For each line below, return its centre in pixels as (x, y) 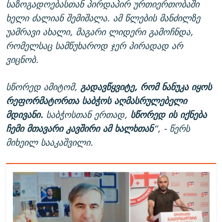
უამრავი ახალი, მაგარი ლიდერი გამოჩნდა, (100, 32)
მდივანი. (26, 115)
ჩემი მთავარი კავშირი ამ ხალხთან (80, 129)
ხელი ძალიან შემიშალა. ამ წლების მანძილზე (103, 18)
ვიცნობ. (22, 60)
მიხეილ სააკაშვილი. (50, 143)
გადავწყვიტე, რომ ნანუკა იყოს (146, 87)
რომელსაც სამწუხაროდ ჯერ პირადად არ (94, 46)
